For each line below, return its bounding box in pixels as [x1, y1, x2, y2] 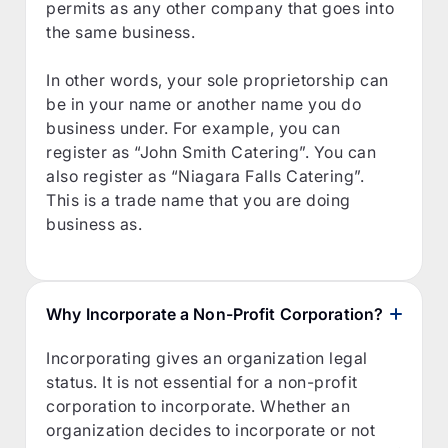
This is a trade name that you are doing [46, 189, 351, 210]
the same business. [46, 21, 196, 42]
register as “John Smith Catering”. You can [46, 141, 377, 162]
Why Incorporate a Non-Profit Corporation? [46, 303, 384, 324]
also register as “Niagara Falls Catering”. [46, 165, 365, 186]
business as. [46, 213, 143, 234]
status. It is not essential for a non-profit [46, 371, 358, 392]
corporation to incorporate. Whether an [46, 395, 351, 416]
